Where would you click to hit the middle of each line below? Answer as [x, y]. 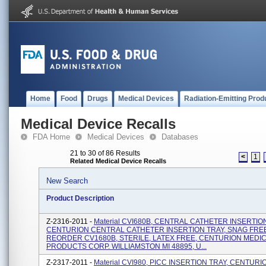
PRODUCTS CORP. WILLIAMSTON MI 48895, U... [126, 246]
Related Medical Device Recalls [118, 161]
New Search [67, 181]
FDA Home [51, 137]
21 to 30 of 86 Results [105, 153]
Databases [180, 137]
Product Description [80, 198]
